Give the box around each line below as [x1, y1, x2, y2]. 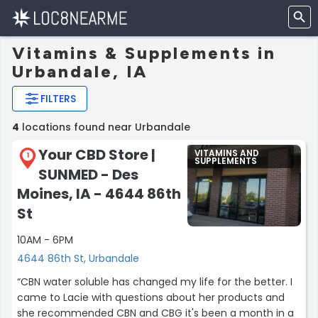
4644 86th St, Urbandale [17, 251, 139, 265]
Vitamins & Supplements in [12, 43, 276, 63]
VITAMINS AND [194, 148, 259, 159]
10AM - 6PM [17, 232, 73, 247]
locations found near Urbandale [19, 120, 190, 134]
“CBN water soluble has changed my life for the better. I [17, 274, 292, 289]
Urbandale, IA [12, 61, 148, 82]
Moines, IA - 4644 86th [17, 184, 181, 204]
